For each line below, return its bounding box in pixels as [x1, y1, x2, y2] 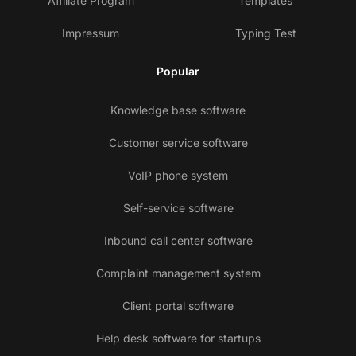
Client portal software [122, 299, 234, 313]
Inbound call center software [103, 234, 253, 248]
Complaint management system [95, 266, 261, 281]
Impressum [62, 26, 119, 41]
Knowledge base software [110, 103, 246, 118]
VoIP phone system [128, 168, 228, 183]
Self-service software [122, 201, 234, 215]
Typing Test [234, 26, 296, 41]
